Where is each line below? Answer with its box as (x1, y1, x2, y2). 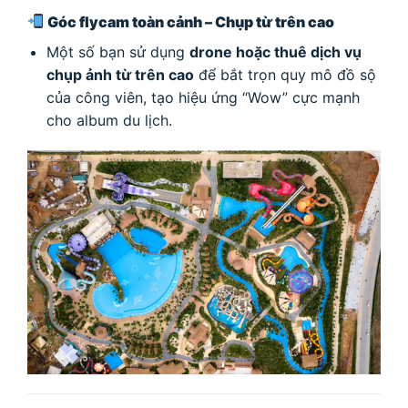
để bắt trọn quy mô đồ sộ (193, 65, 376, 84)
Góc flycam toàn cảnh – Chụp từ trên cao (47, 12, 335, 31)
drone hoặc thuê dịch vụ (189, 42, 362, 61)
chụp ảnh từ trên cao (46, 65, 194, 84)
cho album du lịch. (46, 110, 172, 129)
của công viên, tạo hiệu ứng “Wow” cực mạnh (46, 87, 360, 107)
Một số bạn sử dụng (46, 42, 189, 61)
